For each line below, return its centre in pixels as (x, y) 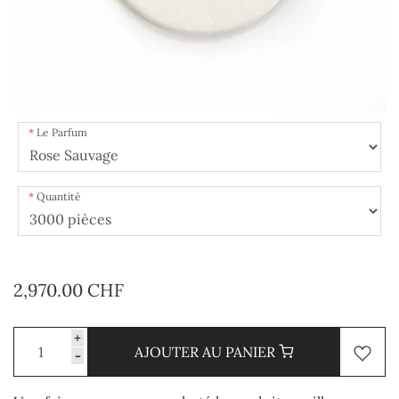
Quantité (59, 196)
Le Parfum (62, 132)
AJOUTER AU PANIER (207, 352)
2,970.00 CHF (69, 290)
